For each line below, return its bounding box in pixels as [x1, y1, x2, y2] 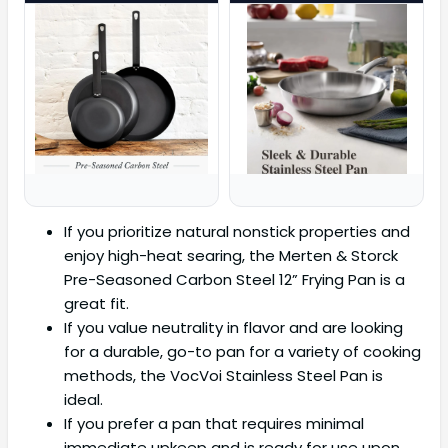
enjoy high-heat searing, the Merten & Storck [64, 245, 398, 267]
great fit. [64, 293, 129, 315]
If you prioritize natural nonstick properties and [64, 221, 410, 243]
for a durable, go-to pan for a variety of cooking [64, 341, 421, 363]
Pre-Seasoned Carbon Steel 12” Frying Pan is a [64, 269, 405, 291]
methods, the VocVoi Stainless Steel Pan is [64, 365, 383, 387]
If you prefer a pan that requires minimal [64, 413, 364, 435]
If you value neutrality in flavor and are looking [64, 317, 403, 339]
